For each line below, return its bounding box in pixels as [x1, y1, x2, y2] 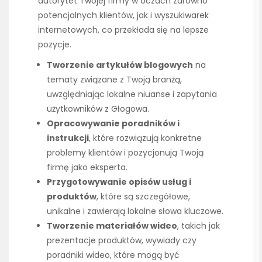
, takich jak [177, 220, 220, 232]
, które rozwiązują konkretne [89, 132, 202, 144]
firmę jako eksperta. [47, 161, 127, 174]
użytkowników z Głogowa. [47, 103, 149, 115]
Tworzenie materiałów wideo [47, 220, 177, 232]
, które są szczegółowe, [96, 191, 190, 203]
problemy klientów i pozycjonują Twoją [47, 147, 204, 159]
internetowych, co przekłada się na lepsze [38, 24, 209, 36]
